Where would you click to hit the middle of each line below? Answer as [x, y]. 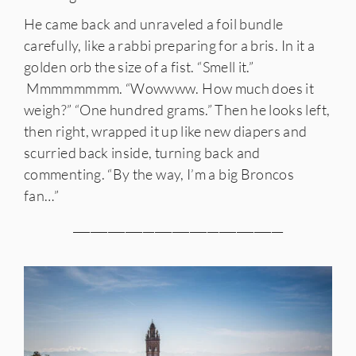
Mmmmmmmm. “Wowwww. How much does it [169, 89]
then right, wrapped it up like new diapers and [166, 132]
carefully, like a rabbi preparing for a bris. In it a [170, 46]
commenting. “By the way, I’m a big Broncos [159, 174]
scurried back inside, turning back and [142, 153]
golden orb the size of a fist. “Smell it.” [139, 67]
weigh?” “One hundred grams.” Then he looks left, [177, 110]
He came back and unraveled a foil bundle [154, 24]
